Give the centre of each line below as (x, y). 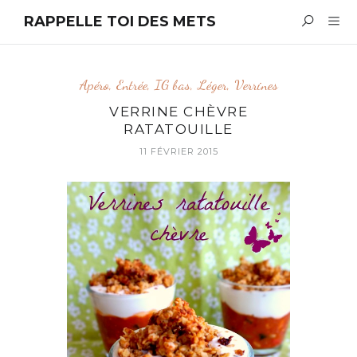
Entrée (131, 84)
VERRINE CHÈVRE (178, 112)
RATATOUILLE (178, 129)
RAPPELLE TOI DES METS (120, 21)
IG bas (172, 84)
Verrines (256, 84)
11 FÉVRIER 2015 (178, 151)
